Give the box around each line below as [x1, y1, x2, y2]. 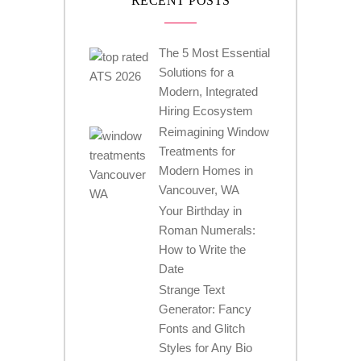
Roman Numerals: [159, 223, 256, 237]
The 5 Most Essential [159, 46, 271, 60]
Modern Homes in [159, 164, 254, 177]
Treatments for [159, 144, 236, 158]
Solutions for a [159, 65, 234, 79]
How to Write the [159, 243, 247, 256]
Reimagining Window [159, 125, 270, 139]
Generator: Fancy [159, 302, 252, 316]
